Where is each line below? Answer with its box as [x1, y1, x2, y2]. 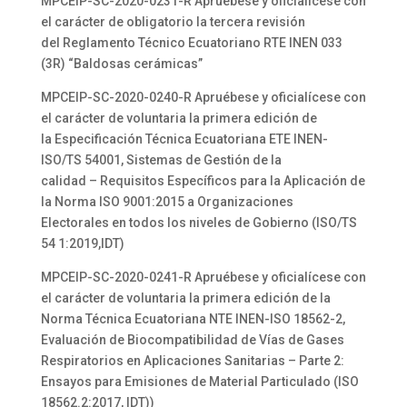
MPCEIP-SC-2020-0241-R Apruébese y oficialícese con [40, 270, 366, 284]
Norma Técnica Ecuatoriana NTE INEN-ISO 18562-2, [40, 312, 345, 326]
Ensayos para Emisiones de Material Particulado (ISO [40, 374, 359, 389]
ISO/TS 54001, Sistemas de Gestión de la [40, 153, 282, 167]
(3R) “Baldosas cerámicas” [40, 56, 203, 71]
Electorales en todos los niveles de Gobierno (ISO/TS [40, 215, 357, 230]
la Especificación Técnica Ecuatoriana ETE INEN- [40, 132, 328, 146]
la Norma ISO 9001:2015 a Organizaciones [40, 194, 293, 209]
